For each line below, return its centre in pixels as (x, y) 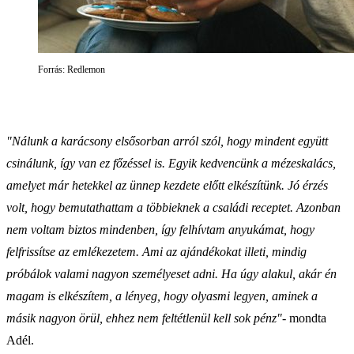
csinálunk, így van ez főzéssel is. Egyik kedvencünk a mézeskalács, (171, 163)
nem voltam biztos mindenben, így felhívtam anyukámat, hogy (160, 229)
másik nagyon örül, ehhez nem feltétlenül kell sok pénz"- (148, 318)
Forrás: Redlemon (72, 69)
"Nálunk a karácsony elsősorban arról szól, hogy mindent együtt (167, 141)
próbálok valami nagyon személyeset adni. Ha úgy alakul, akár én (171, 273)
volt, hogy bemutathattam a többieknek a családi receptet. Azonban (173, 207)
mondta (308, 318)
